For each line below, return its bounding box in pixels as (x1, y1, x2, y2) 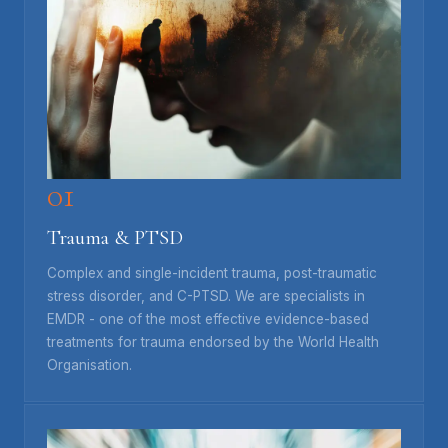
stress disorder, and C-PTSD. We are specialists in (47, 287, 365, 304)
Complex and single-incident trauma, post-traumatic (47, 264, 377, 281)
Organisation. (47, 356, 132, 373)
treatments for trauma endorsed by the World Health (47, 333, 379, 350)
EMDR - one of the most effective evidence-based (47, 310, 369, 327)
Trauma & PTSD (47, 224, 183, 250)
